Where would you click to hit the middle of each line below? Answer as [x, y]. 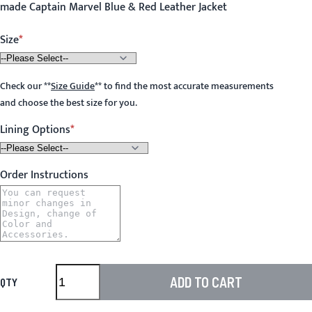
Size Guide [73, 86]
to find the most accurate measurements [188, 86]
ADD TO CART [206, 282]
